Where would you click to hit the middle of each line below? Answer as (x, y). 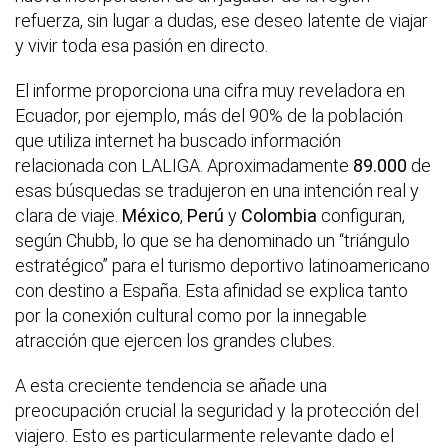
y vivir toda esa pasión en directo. (141, 46)
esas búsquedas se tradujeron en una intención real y (217, 191)
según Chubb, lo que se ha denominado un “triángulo (212, 241)
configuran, (361, 216)
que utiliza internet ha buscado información (178, 141)
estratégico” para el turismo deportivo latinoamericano (222, 266)
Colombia (279, 216)
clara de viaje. (68, 216)
